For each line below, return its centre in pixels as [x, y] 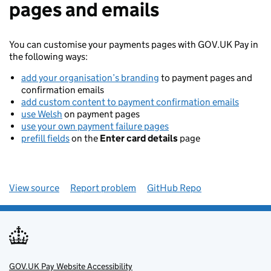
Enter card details [139, 138]
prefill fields [45, 138]
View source [34, 188]
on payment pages [101, 114]
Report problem [103, 188]
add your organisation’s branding [90, 78]
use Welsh [42, 114]
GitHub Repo [174, 188]
